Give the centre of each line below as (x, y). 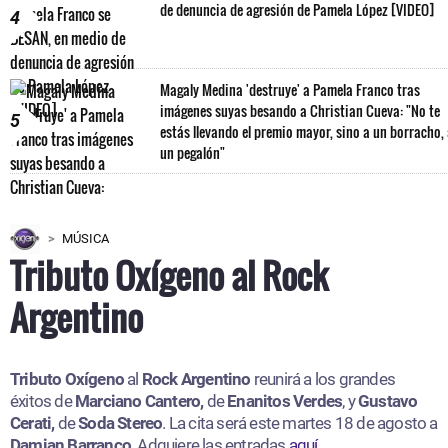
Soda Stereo (119, 422)
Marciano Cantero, (141, 400)
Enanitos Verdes (285, 400)
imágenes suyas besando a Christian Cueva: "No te (300, 110)
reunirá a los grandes (323, 378)
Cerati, (34, 422)
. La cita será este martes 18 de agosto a (300, 422)
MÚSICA (85, 238)
